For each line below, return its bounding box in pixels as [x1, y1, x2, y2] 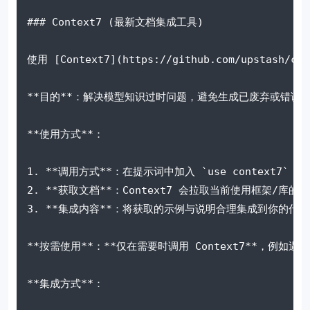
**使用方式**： [27, 127, 104, 140]
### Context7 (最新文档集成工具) [27, 15, 203, 28]
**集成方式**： [27, 277, 104, 290]
